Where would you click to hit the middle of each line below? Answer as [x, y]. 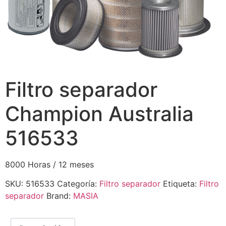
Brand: [60, 196]
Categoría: [78, 184]
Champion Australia [99, 114]
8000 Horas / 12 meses [49, 164]
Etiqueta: [181, 184]
